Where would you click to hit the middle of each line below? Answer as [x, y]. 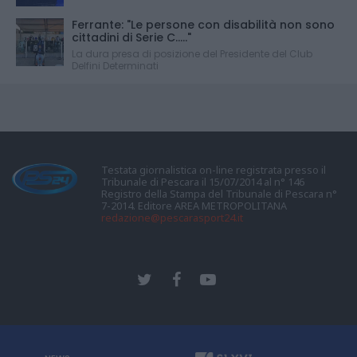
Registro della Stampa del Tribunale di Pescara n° [219, 193]
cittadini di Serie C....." [131, 37]
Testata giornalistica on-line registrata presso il [214, 169]
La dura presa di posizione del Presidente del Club [192, 53]
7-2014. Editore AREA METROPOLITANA [194, 205]
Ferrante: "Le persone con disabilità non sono [203, 24]
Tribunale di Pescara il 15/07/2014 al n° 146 [203, 181]
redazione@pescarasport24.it [172, 217]
